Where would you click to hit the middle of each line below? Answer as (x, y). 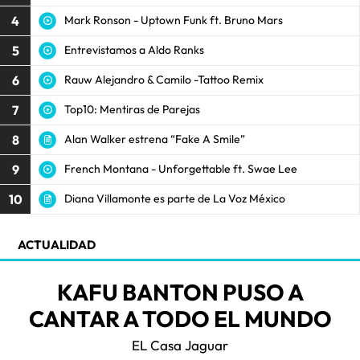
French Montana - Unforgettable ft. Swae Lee (181, 169)
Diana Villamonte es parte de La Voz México (175, 199)
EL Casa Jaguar (180, 345)
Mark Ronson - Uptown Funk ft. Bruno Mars (174, 20)
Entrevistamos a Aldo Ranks (134, 50)
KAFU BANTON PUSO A (180, 292)
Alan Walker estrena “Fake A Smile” (155, 139)
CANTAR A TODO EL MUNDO (180, 318)
